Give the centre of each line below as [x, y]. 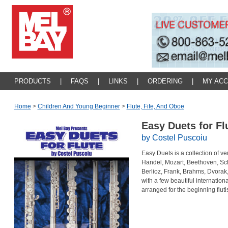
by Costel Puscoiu [174, 138]
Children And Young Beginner [79, 106]
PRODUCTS [32, 81]
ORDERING [165, 81]
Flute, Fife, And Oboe [155, 106]
